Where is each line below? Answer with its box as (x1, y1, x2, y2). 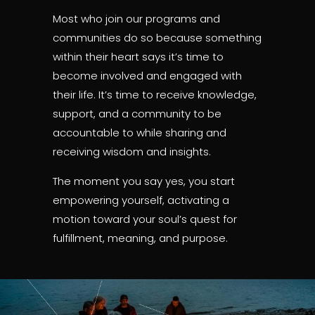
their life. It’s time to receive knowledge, (53, 86, 257, 102)
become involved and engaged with (53, 67, 242, 83)
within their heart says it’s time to (53, 49, 224, 64)
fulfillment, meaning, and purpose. (53, 230, 228, 245)
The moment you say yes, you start (53, 173, 235, 188)
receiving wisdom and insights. (53, 143, 214, 159)
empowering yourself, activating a (53, 192, 229, 207)
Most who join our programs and (53, 11, 220, 26)
